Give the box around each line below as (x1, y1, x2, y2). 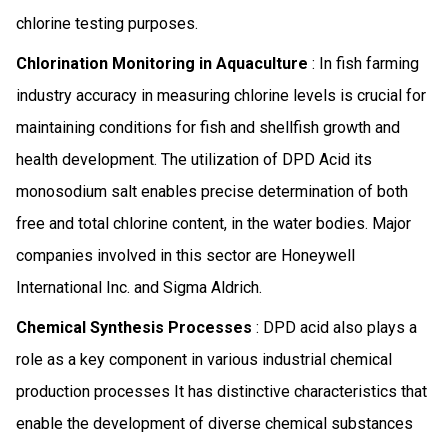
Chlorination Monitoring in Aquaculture (16, 53, 308, 73)
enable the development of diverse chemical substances (16, 413, 413, 433)
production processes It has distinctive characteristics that (16, 381, 427, 401)
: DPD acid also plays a (252, 317, 417, 337)
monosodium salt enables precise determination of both (16, 181, 408, 201)
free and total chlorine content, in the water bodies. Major (16, 213, 411, 233)
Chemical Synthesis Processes (16, 317, 252, 337)
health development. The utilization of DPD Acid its (16, 149, 372, 169)
